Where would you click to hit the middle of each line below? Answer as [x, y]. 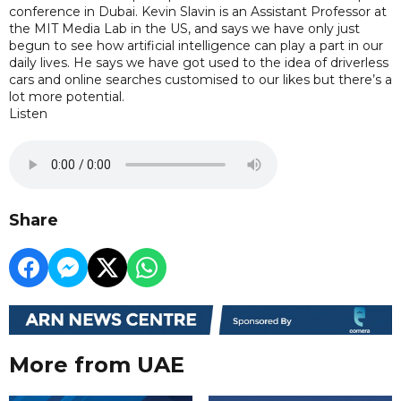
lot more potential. [67, 97]
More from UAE [97, 365]
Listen [28, 114]
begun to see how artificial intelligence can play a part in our [196, 46]
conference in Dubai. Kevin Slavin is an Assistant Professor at [198, 12]
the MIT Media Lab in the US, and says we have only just [184, 29]
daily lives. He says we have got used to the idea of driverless [199, 63]
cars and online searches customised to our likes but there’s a [200, 80]
